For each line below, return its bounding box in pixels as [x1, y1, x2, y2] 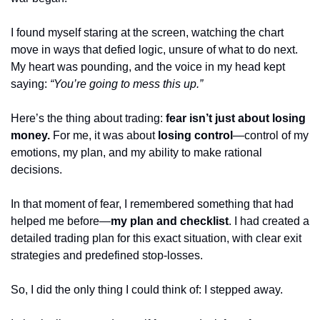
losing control [158, 129, 233, 141]
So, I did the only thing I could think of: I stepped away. [11, 283, 283, 296]
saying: [11, 77, 50, 90]
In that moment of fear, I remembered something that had [11, 197, 294, 210]
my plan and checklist [111, 214, 229, 227]
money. [11, 129, 50, 141]
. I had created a [229, 214, 309, 227]
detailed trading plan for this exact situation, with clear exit [11, 231, 301, 244]
